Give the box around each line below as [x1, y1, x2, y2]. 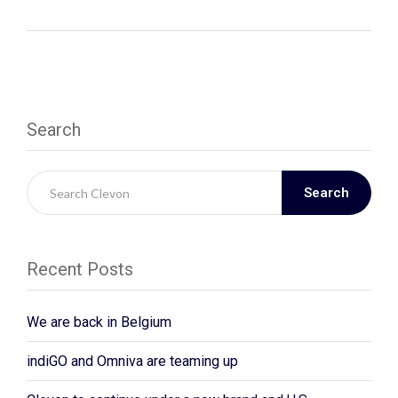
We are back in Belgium [27, 314, 171, 331]
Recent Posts [27, 259, 133, 281]
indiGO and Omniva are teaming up [27, 353, 238, 370]
